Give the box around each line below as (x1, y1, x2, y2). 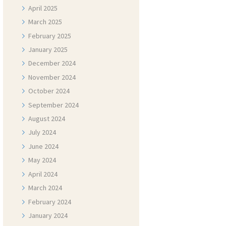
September (28, 100, 65, 109)
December (28, 59, 62, 68)
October (28, 86, 56, 96)
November (28, 72, 62, 82)
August (28, 114, 51, 124)
